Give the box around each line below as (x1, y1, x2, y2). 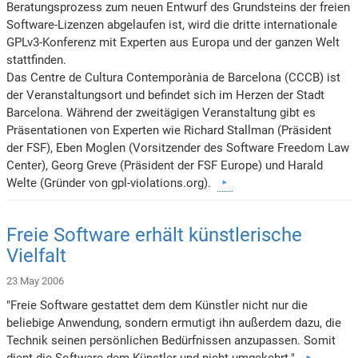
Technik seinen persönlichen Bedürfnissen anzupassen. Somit (6, 332, 336, 348)
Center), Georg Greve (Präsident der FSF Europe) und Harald (6, 157, 324, 173)
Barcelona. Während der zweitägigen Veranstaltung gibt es (6, 105, 316, 120)
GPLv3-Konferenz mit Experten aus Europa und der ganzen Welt (6, 34, 340, 50)
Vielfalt (6, 244, 67, 267)
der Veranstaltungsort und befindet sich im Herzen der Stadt (6, 87, 325, 102)
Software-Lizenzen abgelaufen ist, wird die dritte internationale (6, 17, 338, 32)
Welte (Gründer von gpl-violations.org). (6, 175, 218, 190)
